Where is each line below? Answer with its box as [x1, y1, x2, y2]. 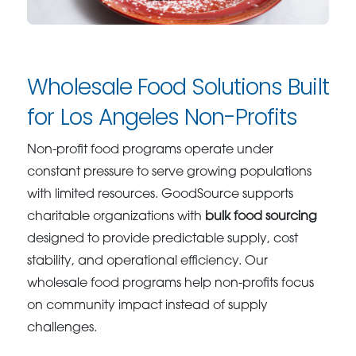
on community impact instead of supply [27, 300, 269, 313]
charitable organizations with [27, 211, 206, 224]
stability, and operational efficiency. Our [27, 255, 269, 269]
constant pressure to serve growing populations [27, 166, 312, 180]
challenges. [27, 322, 98, 335]
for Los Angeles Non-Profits [27, 102, 298, 133]
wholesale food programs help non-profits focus [27, 277, 315, 291]
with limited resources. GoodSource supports [27, 188, 294, 202]
